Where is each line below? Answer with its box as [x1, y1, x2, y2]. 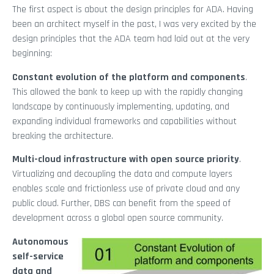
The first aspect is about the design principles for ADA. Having [12, 3, 253, 17]
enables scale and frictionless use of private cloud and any [12, 182, 240, 196]
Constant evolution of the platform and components [12, 70, 245, 84]
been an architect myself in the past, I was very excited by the [12, 18, 256, 31]
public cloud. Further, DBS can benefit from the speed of [12, 197, 231, 210]
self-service [12, 250, 64, 263]
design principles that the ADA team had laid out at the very [12, 32, 250, 46]
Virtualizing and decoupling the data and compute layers [12, 168, 232, 181]
